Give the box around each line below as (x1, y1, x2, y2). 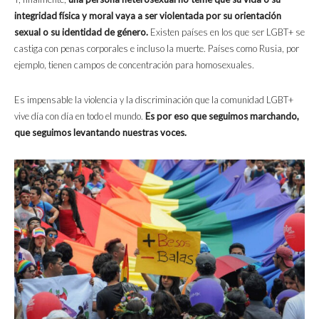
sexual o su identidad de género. (14, 26, 148, 38)
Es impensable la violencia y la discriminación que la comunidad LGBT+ (14, 93, 293, 105)
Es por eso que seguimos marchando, (145, 110, 299, 122)
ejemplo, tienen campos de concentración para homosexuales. (14, 58, 254, 70)
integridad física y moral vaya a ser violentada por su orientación (14, 9, 281, 21)
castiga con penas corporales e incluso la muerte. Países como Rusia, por (14, 42, 299, 54)
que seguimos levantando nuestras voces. (14, 126, 187, 138)
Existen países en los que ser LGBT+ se (148, 26, 305, 38)
